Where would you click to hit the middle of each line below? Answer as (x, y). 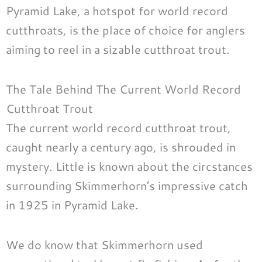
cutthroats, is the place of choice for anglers (125, 30)
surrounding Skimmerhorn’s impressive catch (127, 186)
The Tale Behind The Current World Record (123, 89)
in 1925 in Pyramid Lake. (72, 205)
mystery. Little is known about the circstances (129, 166)
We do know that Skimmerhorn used (104, 245)
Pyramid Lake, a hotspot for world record (117, 11)
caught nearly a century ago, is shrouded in (121, 147)
